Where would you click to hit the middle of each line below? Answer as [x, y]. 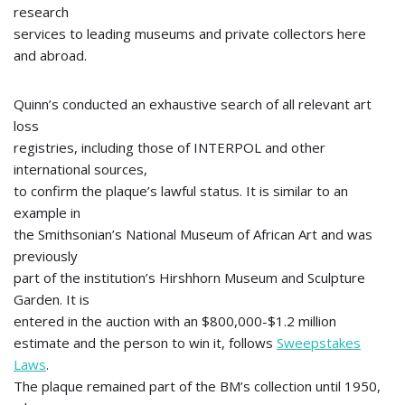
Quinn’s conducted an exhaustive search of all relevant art [193, 104]
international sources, [80, 169]
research [41, 12]
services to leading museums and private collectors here [190, 33]
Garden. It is [52, 299]
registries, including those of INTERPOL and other [170, 147]
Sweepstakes [319, 343]
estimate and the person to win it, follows [145, 343]
